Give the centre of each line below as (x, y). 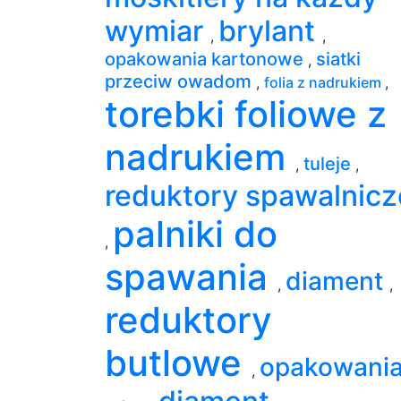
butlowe (178, 363)
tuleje (329, 163)
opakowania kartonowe (206, 59)
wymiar (158, 30)
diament (337, 281)
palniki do (195, 234)
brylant (270, 30)
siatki (338, 59)
